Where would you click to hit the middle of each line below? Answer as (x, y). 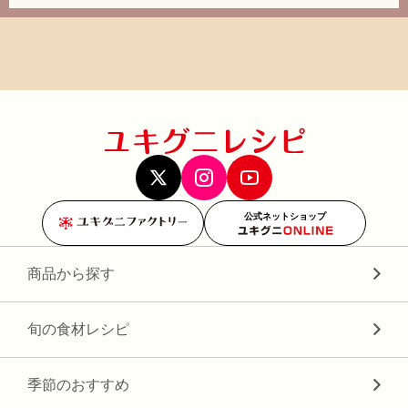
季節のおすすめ (78, 384)
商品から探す (71, 273)
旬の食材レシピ (78, 329)
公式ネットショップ (285, 217)
